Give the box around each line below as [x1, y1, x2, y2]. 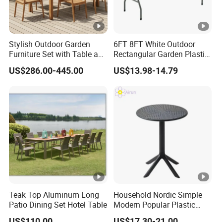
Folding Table [113, 58, 161, 69]
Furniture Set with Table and [9, 48, 108, 59]
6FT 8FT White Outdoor [113, 38, 195, 50]
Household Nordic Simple [113, 189, 202, 200]
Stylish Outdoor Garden [9, 38, 91, 50]
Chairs [9, 58, 32, 69]
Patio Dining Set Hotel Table [9, 199, 108, 210]
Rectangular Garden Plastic [113, 48, 209, 59]
